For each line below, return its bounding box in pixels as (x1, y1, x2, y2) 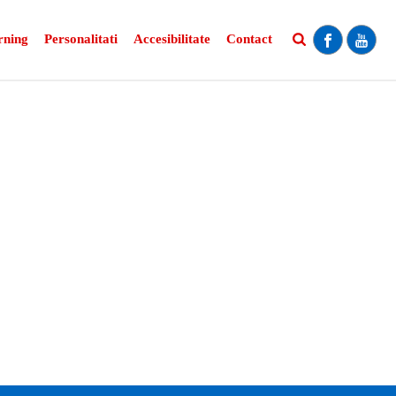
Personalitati (44, 32, 118, 46)
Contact (226, 32, 273, 46)
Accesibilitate (133, 32, 211, 46)
